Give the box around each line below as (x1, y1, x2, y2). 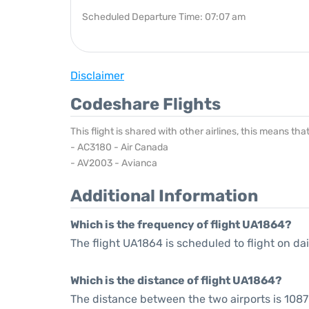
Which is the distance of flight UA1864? (70, 274, 282, 287)
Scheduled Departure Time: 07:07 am (82, 11, 246, 23)
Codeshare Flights (70, 94, 221, 114)
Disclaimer (70, 69, 124, 82)
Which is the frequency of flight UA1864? (70, 218, 292, 231)
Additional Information (70, 186, 258, 206)
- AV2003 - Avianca (70, 157, 157, 169)
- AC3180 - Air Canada (70, 141, 168, 153)
